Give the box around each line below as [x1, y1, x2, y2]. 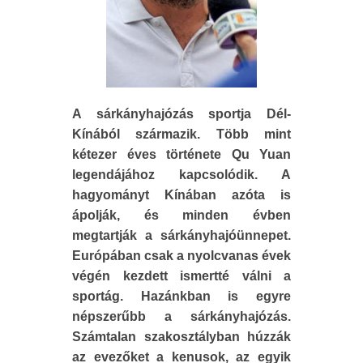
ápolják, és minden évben [72, 207, 291, 222]
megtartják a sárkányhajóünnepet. [72, 228, 291, 242]
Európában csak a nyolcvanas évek [72, 248, 291, 263]
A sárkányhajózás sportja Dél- [72, 106, 291, 121]
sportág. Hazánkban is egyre [72, 288, 291, 303]
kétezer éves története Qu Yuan [72, 147, 291, 161]
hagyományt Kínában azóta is [72, 187, 291, 202]
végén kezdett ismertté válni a [72, 268, 291, 283]
